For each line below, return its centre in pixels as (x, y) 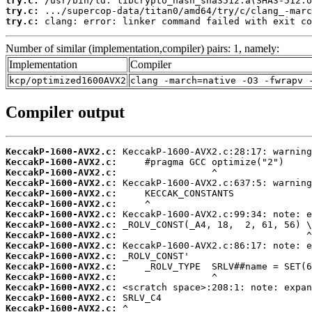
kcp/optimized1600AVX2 (68, 81)
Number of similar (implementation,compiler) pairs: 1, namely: (142, 49)
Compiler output (65, 112)
